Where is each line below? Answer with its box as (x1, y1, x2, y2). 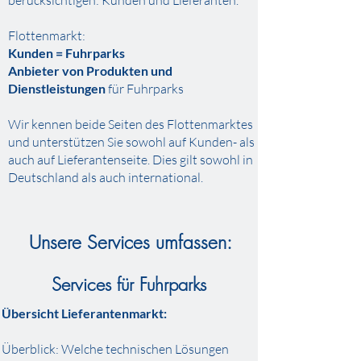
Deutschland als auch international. (8, 169, 203, 185)
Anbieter (8, 63, 60, 78)
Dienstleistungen (8, 81, 106, 96)
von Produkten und (62, 63, 172, 78)
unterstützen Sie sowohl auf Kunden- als (30, 134, 255, 150)
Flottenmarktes (167, 116, 253, 132)
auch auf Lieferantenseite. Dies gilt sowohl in (8, 151, 253, 168)
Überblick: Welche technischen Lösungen (2, 341, 229, 357)
